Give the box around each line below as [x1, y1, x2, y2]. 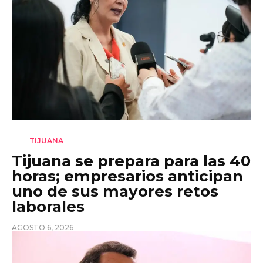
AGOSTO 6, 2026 [12, 223, 73, 232]
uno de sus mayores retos [12, 182, 218, 201]
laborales [12, 197, 85, 217]
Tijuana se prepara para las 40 [12, 151, 251, 171]
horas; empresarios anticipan [12, 167, 243, 186]
